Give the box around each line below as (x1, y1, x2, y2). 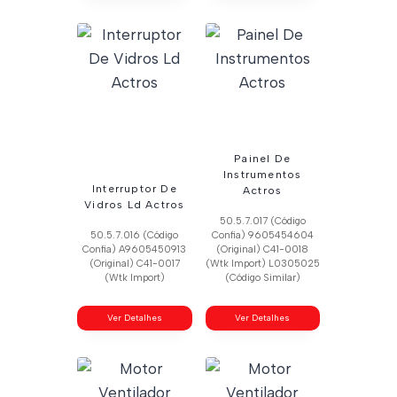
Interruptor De (91, 182, 177, 195)
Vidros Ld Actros (84, 198, 185, 211)
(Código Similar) (224, 271, 300, 284)
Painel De (234, 152, 292, 165)
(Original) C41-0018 (216, 243, 309, 255)
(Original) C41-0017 (89, 257, 180, 269)
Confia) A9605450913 (82, 243, 187, 255)
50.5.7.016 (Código (90, 229, 179, 241)
